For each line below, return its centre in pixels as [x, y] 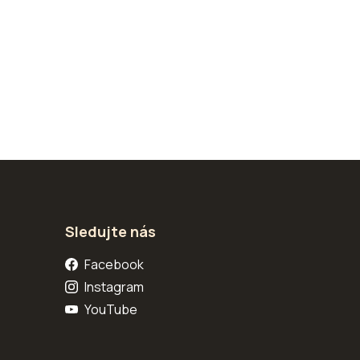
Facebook [114, 264]
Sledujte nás [110, 231]
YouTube [110, 309]
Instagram [114, 287]
